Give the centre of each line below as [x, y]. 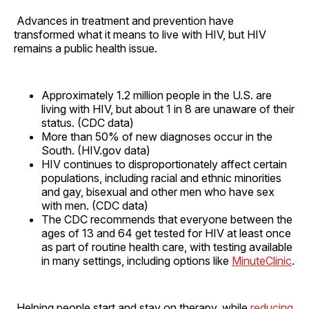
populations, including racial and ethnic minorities [161, 178]
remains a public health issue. [86, 48]
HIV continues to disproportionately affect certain [164, 164]
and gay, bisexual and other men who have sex [158, 191]
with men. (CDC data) [95, 205]
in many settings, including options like [137, 260]
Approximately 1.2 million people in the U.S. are [157, 95]
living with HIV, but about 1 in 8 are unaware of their [168, 109]
